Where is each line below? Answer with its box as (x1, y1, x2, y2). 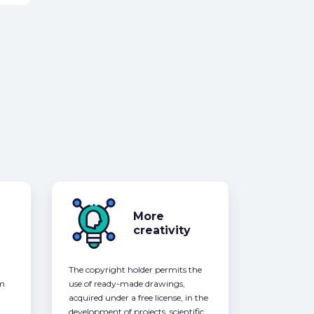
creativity (132, 224, 191, 238)
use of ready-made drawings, (68, 278, 185, 289)
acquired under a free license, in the (68, 292, 208, 303)
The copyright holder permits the (68, 264, 202, 275)
